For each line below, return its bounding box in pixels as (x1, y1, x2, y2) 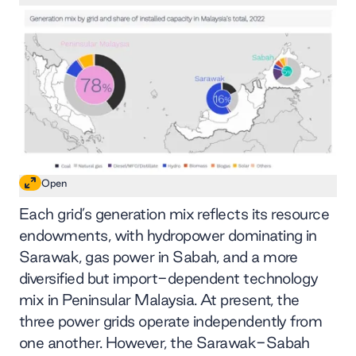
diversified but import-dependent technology (19, 269, 319, 288)
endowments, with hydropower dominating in (19, 226, 317, 245)
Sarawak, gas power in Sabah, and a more (19, 248, 298, 266)
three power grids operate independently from (19, 312, 323, 331)
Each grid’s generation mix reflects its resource (19, 205, 330, 223)
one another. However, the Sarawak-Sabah (19, 334, 310, 352)
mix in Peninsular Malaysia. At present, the (19, 291, 300, 309)
